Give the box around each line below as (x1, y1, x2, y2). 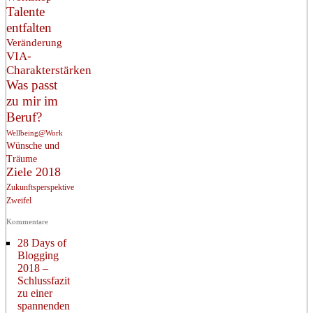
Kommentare (6, 217, 48, 226)
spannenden (17, 299, 70, 312)
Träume (6, 153, 37, 164)
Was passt (6, 77, 57, 92)
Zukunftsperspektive (6, 182, 74, 192)
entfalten (6, 20, 52, 35)
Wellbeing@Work (6, 129, 63, 137)
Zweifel (6, 195, 31, 205)
